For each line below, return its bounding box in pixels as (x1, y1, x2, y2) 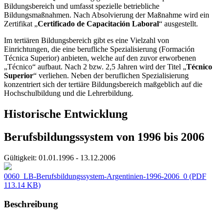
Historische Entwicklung (4, 108, 128, 121)
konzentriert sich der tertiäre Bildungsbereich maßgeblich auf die (4, 80, 202, 89)
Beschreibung (4, 198, 58, 209)
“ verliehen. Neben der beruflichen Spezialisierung (33, 71, 189, 80)
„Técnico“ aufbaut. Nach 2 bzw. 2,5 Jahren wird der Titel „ (4, 63, 186, 71)
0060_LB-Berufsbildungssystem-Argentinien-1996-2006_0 (4, 172, 187, 180)
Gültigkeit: (4, 153, 37, 162)
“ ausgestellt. (159, 20, 198, 28)
